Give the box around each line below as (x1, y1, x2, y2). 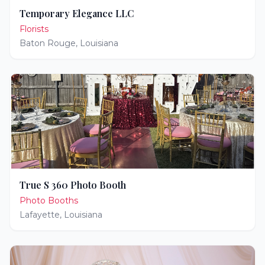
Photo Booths (20, 195, 78, 206)
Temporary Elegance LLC (20, 7, 134, 20)
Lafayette (20, 209, 60, 220)
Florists (20, 24, 49, 34)
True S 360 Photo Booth (20, 179, 126, 191)
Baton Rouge (20, 38, 76, 49)
